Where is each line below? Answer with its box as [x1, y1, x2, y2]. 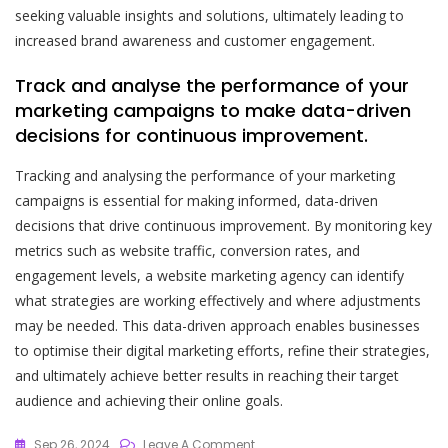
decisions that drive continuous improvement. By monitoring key [15, 215, 432, 235]
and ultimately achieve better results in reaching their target [15, 365, 399, 385]
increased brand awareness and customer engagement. [15, 30, 375, 50]
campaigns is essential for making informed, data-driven [15, 190, 378, 210]
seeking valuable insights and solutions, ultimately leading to [15, 5, 404, 25]
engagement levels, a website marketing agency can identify [15, 265, 404, 285]
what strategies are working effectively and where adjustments [15, 290, 421, 310]
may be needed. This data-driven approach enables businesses [15, 315, 420, 335]
